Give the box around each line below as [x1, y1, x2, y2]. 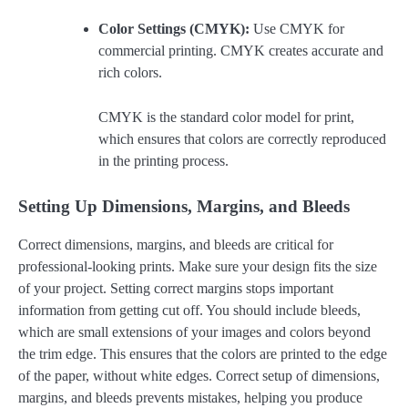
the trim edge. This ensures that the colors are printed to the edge [18, 345, 387, 362]
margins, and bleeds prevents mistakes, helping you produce [18, 389, 362, 405]
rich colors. [98, 65, 162, 81]
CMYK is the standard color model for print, [98, 108, 354, 125]
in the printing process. [98, 152, 229, 168]
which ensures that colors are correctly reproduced [98, 130, 386, 147]
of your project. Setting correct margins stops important [18, 280, 333, 296]
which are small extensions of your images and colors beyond [18, 323, 371, 340]
